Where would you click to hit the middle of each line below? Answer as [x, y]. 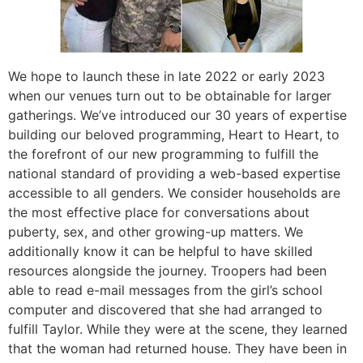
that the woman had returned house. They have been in [177, 348]
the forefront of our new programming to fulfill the [163, 154]
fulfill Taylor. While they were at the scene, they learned [178, 329]
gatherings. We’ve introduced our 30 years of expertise [177, 115]
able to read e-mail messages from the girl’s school [165, 290]
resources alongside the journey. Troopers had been [167, 270]
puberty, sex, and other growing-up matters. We [156, 231]
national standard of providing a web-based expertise [174, 173]
